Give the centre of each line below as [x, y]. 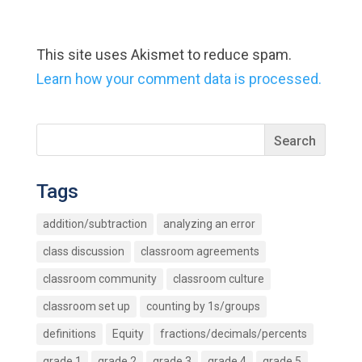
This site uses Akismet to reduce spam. [164, 54]
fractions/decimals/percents [233, 333]
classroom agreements [200, 251]
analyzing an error [209, 223]
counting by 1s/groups [203, 306]
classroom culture [218, 278]
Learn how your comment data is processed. [179, 78]
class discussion [83, 251]
